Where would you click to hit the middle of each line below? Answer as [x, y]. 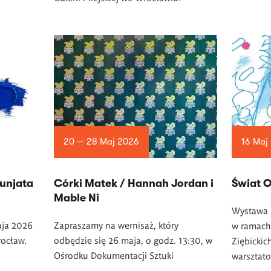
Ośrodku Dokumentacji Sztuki [113, 255]
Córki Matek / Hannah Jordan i [133, 183]
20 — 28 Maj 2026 [101, 141]
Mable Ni [76, 198]
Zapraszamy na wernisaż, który [116, 224]
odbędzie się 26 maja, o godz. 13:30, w [133, 240]
